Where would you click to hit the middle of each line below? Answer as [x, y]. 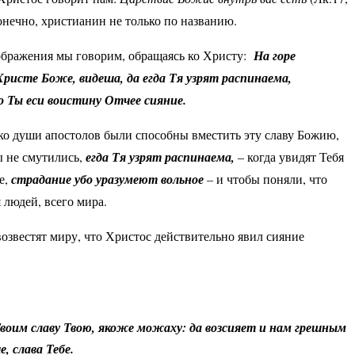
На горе [275, 56]
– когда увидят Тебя [291, 157]
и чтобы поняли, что [272, 179]
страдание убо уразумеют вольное [107, 179]
